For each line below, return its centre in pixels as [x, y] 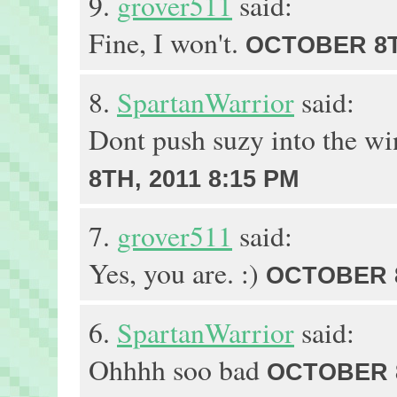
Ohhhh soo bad [178, 370]
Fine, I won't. [167, 43]
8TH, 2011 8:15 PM [194, 179]
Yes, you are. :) [177, 273]
